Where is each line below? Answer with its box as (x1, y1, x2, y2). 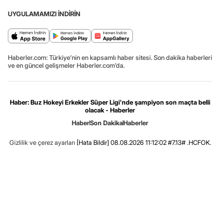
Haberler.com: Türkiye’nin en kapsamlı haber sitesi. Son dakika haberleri (8, 54, 212, 62)
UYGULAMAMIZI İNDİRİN (8, 10, 81, 18)
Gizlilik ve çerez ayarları (9, 138, 75, 147)
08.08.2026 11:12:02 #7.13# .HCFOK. (109, 138, 211, 147)
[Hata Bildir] (76, 138, 109, 147)
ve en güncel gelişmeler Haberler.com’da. (8, 61, 125, 70)
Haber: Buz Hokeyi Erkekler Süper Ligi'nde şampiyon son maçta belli (10, 98, 210, 107)
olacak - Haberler (85, 106, 135, 114)
